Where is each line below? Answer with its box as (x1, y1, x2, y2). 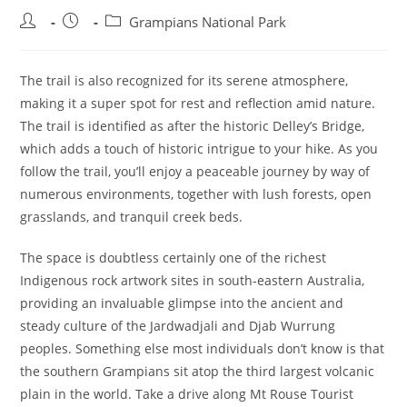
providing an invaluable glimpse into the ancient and (20, 294, 344, 312)
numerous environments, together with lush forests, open (20, 185, 372, 203)
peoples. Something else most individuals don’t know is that (20, 340, 385, 357)
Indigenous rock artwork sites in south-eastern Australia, (20, 272, 365, 289)
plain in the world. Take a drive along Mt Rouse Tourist (20, 385, 354, 402)
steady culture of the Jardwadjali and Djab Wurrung (20, 317, 336, 334)
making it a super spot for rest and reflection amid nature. (20, 94, 376, 112)
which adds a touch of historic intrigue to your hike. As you (20, 140, 379, 157)
